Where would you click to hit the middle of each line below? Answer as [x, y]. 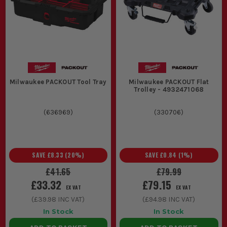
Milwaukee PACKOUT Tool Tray [58, 82]
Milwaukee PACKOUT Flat [169, 82]
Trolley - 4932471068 [169, 89]
